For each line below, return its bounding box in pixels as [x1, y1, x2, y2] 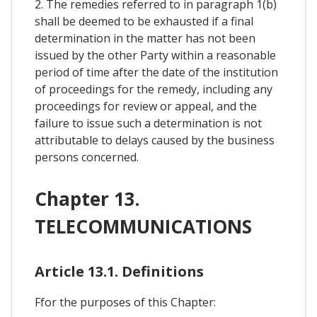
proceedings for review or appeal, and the [35, 98, 257, 114]
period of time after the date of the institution [35, 64, 278, 80]
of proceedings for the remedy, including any [35, 81, 272, 97]
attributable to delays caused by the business [35, 132, 275, 148]
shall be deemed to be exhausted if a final [35, 13, 253, 29]
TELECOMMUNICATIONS [35, 213, 252, 239]
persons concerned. [35, 149, 139, 165]
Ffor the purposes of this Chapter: [35, 294, 216, 311]
